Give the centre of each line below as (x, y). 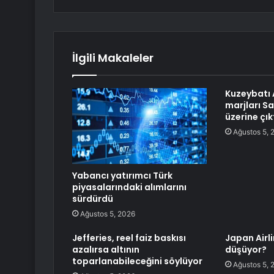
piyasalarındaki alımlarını (129, 187)
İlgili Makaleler (113, 58)
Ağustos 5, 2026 (108, 214)
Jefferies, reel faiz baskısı (129, 238)
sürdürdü (93, 199)
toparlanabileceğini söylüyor (137, 261)
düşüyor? (246, 250)
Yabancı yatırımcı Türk (122, 176)
